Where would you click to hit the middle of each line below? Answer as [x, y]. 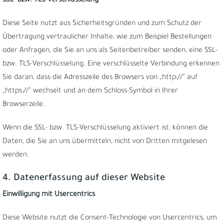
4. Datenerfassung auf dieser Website [84, 178]
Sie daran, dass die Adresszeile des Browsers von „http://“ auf [100, 78]
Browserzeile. [24, 105]
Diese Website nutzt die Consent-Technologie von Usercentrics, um [110, 218]
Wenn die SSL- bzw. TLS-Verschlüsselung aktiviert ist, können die [105, 128]
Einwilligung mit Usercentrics [49, 195]
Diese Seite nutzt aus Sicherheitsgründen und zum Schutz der [102, 24]
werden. [16, 155]
